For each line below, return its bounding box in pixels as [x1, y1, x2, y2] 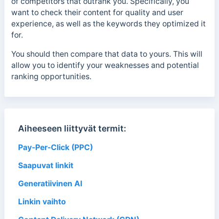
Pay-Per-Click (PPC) [18, 142, 93, 152]
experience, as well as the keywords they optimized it [11, 19, 206, 29]
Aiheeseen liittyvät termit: [18, 123, 126, 133]
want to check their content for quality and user [11, 8, 183, 18]
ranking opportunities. [11, 72, 91, 82]
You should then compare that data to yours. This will [11, 49, 202, 59]
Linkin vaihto [18, 197, 66, 206]
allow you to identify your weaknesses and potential [11, 61, 199, 70]
